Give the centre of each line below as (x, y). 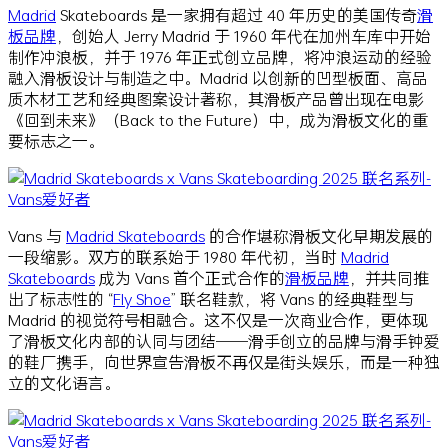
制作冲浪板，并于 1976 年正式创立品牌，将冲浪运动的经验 (220, 56)
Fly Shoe (142, 298)
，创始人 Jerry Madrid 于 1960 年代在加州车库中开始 (243, 35)
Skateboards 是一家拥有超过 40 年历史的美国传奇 (236, 14)
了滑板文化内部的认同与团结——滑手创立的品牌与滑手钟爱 (224, 340)
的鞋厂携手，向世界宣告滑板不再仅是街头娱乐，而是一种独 (224, 361)
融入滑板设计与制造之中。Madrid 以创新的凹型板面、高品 (218, 77)
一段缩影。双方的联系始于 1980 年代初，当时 (174, 256)
